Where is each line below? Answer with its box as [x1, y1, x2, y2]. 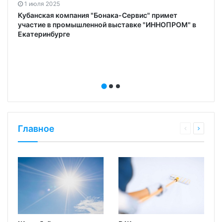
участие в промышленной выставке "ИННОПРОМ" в [18, 20, 196, 29]
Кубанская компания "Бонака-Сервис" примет [18, 10, 177, 19]
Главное [18, 123, 55, 134]
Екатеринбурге [18, 29, 70, 38]
